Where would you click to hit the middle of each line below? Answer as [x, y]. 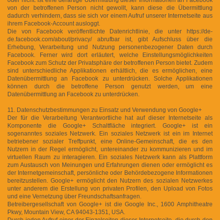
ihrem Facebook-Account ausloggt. [54, 23]
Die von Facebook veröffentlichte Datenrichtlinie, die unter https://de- [110, 31]
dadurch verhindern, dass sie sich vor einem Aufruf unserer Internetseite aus [110, 15]
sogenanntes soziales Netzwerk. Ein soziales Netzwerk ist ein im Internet [110, 133]
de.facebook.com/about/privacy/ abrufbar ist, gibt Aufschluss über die [110, 39]
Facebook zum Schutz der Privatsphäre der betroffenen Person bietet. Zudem [110, 63]
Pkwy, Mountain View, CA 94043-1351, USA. [66, 212]
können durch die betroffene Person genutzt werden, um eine [110, 86]
